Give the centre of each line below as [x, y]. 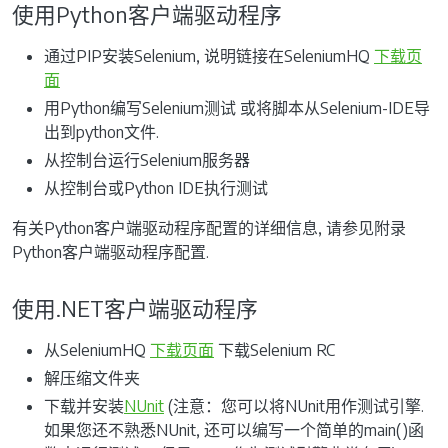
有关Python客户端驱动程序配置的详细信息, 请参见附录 [209, 227]
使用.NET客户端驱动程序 [135, 308]
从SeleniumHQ [97, 349]
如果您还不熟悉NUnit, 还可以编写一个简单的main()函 [234, 429]
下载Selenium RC [274, 349]
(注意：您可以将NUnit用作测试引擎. [294, 405]
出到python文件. [101, 131]
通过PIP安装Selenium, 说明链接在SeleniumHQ [209, 55]
